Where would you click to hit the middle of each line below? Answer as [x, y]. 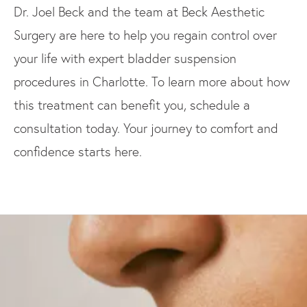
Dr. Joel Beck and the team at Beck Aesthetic [139, 12]
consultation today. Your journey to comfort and [146, 128]
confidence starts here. [78, 151]
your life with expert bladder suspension [125, 58]
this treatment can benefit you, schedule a [132, 105]
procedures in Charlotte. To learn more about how [152, 82]
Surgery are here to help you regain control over [145, 35]
